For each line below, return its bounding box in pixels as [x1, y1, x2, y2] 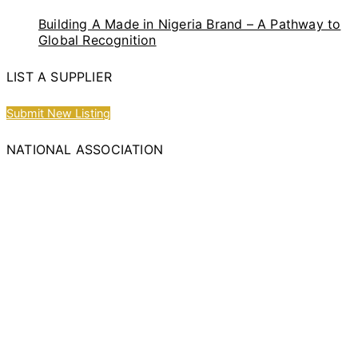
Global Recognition [38, 31, 157, 48]
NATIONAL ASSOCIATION [6, 141, 163, 157]
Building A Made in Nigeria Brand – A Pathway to [38, 15, 341, 32]
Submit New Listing [6, 105, 110, 120]
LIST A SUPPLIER [6, 69, 112, 86]
